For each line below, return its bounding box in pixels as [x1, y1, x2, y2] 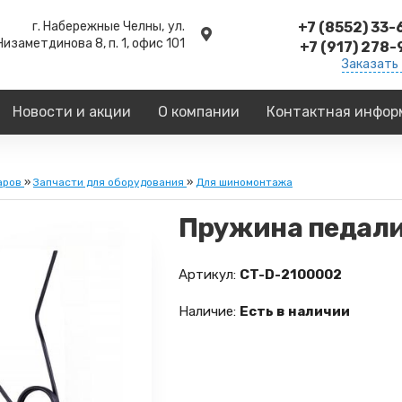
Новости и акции [13, 103, 131, 120]
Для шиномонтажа [196, 176, 293, 188]
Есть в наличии [239, 303, 350, 319]
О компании [158, 103, 240, 120]
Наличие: [178, 303, 236, 319]
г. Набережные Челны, [32, 19, 164, 34]
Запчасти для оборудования [33, 176, 184, 188]
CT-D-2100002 [239, 267, 342, 283]
